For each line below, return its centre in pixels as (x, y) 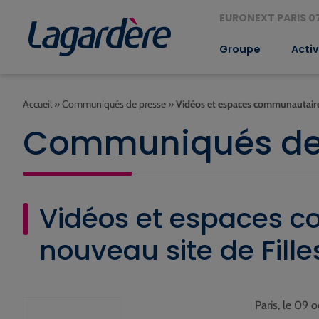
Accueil (37, 104)
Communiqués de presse (114, 104)
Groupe (240, 49)
